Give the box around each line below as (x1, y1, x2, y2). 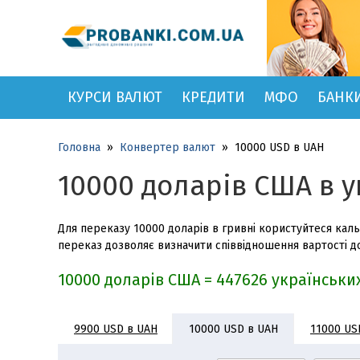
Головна (58, 141, 100, 154)
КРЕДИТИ (182, 88, 245, 106)
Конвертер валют (120, 141, 215, 154)
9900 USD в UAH (74, 321, 157, 336)
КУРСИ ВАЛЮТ (67, 88, 162, 106)
